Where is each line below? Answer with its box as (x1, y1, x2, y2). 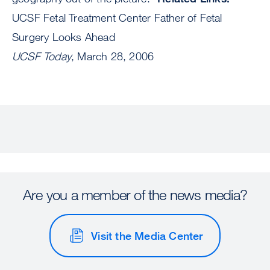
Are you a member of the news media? (23, 186, 247, 204)
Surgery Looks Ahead (12, 30, 115, 44)
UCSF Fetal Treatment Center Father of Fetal (12, 11, 222, 25)
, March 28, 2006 (71, 49, 154, 63)
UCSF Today (12, 49, 71, 63)
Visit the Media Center (91, 228, 203, 242)
